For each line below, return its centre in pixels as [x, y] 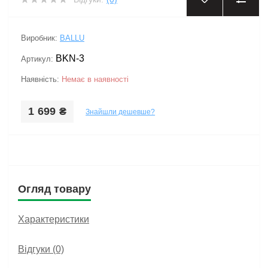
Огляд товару [54, 189]
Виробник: [40, 38]
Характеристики [54, 219]
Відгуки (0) [41, 249]
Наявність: [41, 79]
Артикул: [38, 59]
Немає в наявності [95, 79]
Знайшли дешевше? [121, 112]
